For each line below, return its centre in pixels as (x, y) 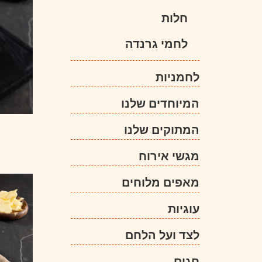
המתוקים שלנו (162, 129)
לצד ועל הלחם (162, 235)
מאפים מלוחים (161, 182)
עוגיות (184, 208)
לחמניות (177, 77)
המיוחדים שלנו (160, 103)
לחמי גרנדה (156, 43)
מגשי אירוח (169, 156)
